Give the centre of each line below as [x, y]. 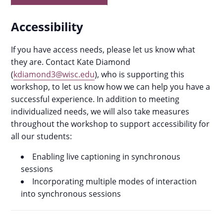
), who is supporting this [140, 74]
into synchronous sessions [71, 194]
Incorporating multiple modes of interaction [115, 181]
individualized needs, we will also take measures [100, 111]
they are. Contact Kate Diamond [71, 62]
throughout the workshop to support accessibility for [111, 124]
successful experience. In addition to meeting [95, 99]
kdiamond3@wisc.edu [54, 74]
